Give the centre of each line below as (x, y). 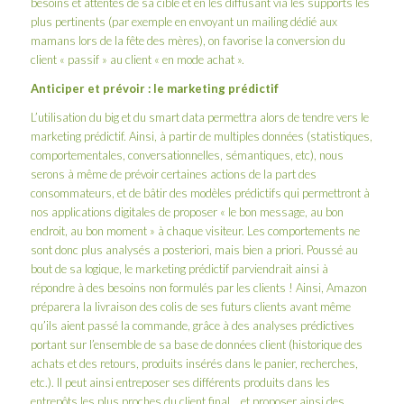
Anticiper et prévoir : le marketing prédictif (154, 88)
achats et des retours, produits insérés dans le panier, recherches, (194, 364)
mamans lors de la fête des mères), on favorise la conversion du (188, 40)
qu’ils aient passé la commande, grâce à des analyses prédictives (192, 326)
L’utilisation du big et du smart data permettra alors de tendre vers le (199, 118)
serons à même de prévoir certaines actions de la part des (173, 174)
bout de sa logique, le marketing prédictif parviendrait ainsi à (179, 269)
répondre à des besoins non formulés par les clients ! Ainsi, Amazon (198, 288)
